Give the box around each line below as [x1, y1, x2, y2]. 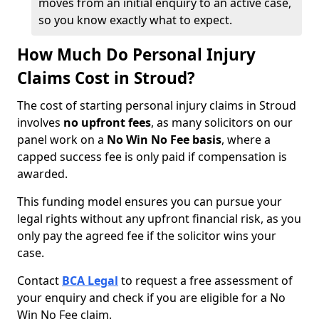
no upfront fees [63, 115, 151, 130]
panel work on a [17, 132, 107, 147]
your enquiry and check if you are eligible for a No [17, 290, 286, 305]
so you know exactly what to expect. [38, 12, 232, 28]
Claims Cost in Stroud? [17, 67, 195, 89]
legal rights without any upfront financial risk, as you [17, 211, 301, 226]
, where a [221, 132, 271, 147]
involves [17, 115, 63, 130]
